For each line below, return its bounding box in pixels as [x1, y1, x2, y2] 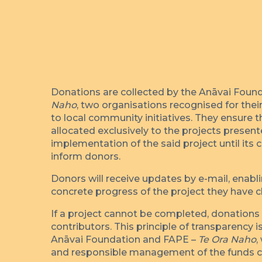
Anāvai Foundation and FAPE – [51, 233, 198, 245]
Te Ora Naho [198, 233, 256, 245]
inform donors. [51, 150, 120, 162]
